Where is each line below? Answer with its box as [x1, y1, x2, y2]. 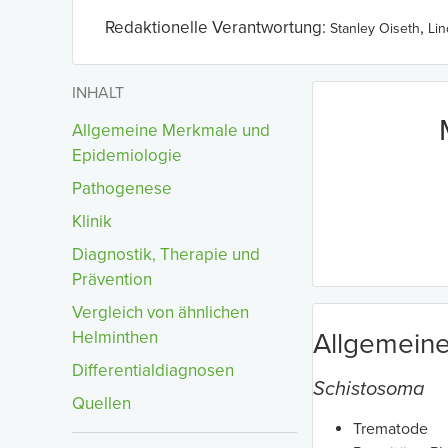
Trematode [353, 419, 428, 439]
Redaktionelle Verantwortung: [105, 17, 330, 38]
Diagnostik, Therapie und [72, 244, 260, 265]
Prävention [72, 269, 152, 290]
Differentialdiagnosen [72, 360, 234, 381]
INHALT [72, 83, 124, 103]
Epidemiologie [72, 145, 182, 166]
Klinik [72, 211, 112, 232]
